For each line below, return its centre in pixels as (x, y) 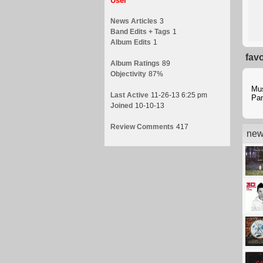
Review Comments (142, 127)
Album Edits (131, 42)
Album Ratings (135, 63)
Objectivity (128, 74)
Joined (122, 106)
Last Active (129, 95)
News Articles (134, 21)
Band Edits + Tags (140, 32)
